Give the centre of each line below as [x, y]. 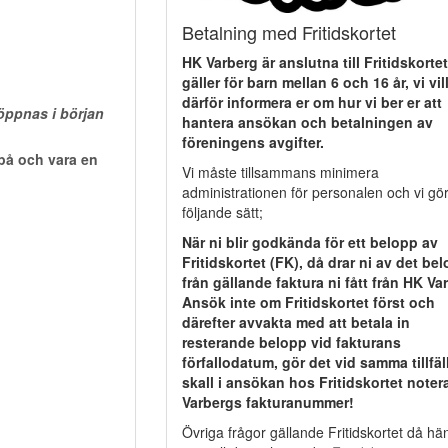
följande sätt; [222, 211]
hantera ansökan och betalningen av [307, 121]
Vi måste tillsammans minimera [280, 171]
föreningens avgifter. [252, 141]
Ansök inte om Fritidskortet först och [308, 301]
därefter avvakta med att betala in [295, 321]
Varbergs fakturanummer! [267, 401]
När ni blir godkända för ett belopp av [309, 241]
